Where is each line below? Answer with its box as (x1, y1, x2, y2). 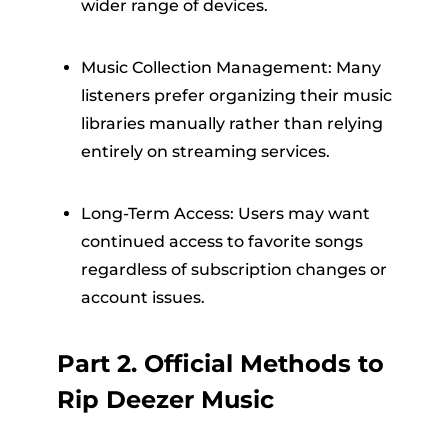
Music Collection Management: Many (80, 58, 381, 77)
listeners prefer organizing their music (80, 86, 392, 105)
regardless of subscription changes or (80, 260, 387, 279)
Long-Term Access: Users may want (80, 204, 370, 223)
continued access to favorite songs (80, 232, 363, 251)
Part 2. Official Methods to (56, 349, 384, 378)
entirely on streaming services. (80, 142, 330, 161)
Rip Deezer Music (56, 385, 274, 414)
